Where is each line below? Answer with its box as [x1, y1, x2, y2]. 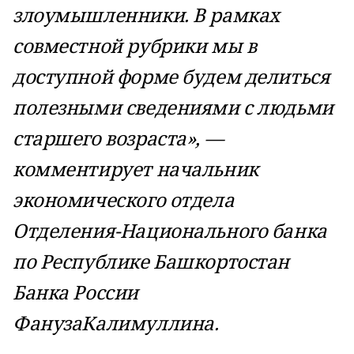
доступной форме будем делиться [13, 63, 330, 89]
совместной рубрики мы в [13, 32, 257, 58]
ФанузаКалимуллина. [13, 310, 219, 336]
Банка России [13, 279, 138, 305]
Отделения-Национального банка [13, 217, 327, 243]
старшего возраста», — [13, 125, 224, 151]
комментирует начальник [13, 156, 258, 182]
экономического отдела [13, 186, 235, 213]
